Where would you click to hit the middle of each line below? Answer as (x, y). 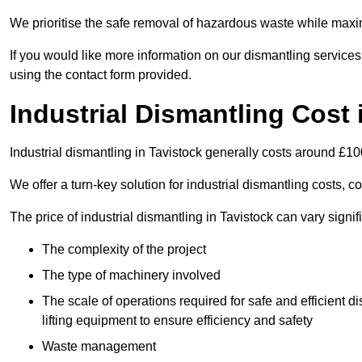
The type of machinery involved (131, 276)
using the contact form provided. (101, 75)
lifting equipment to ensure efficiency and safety (177, 321)
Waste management (99, 347)
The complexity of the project (124, 250)
